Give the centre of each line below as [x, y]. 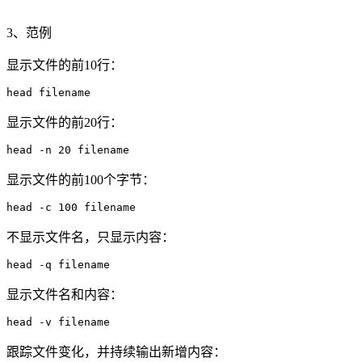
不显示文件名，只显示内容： [90, 237]
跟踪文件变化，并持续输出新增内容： [116, 351]
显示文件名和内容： [65, 294]
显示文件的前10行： [65, 65]
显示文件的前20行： [65, 122]
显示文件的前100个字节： [81, 179]
